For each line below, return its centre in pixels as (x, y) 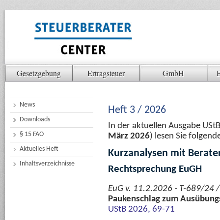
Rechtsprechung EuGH (155, 169)
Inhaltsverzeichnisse (47, 164)
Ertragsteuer (106, 73)
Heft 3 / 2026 (137, 110)
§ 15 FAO (32, 134)
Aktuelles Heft (39, 149)
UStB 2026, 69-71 (141, 209)
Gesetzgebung (39, 73)
